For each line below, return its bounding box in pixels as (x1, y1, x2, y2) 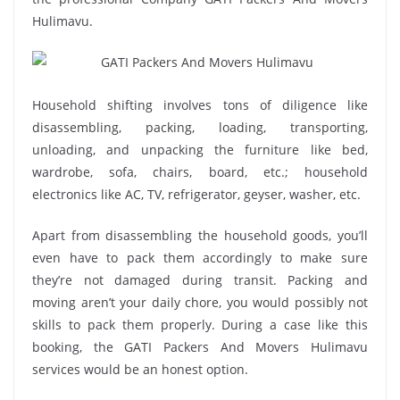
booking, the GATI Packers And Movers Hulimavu (32, 337, 368, 355)
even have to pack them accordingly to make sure (32, 248, 368, 266)
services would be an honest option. (32, 360, 248, 378)
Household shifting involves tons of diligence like (32, 96, 368, 113)
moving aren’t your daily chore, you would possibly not (32, 293, 368, 311)
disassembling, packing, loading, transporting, (32, 118, 368, 136)
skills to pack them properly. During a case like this (32, 315, 368, 333)
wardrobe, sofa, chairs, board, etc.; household (32, 162, 368, 180)
